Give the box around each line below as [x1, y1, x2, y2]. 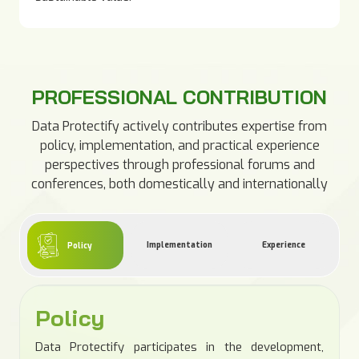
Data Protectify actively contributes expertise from [32, 118, 327, 135]
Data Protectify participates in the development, [35, 339, 324, 355]
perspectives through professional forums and [44, 156, 315, 173]
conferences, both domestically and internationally [31, 175, 328, 192]
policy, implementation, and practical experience [39, 137, 320, 154]
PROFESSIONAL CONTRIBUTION [32, 85, 327, 109]
